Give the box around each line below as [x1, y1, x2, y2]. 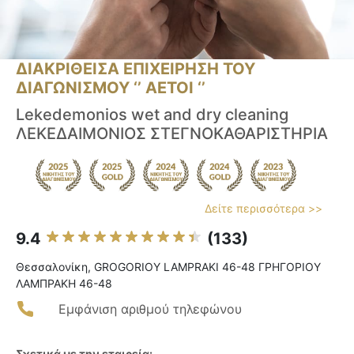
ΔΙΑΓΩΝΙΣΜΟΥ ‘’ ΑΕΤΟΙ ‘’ [16, 78, 205, 98]
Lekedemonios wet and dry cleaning [16, 105, 288, 125]
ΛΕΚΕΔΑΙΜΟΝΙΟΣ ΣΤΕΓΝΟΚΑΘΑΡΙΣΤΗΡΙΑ [16, 124, 328, 144]
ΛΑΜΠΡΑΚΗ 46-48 [16, 277, 112, 291]
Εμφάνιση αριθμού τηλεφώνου [58, 301, 242, 318]
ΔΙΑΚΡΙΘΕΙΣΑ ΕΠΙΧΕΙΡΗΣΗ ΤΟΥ [16, 59, 255, 79]
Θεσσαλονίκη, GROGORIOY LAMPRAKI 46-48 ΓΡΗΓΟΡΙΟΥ [16, 260, 321, 274]
